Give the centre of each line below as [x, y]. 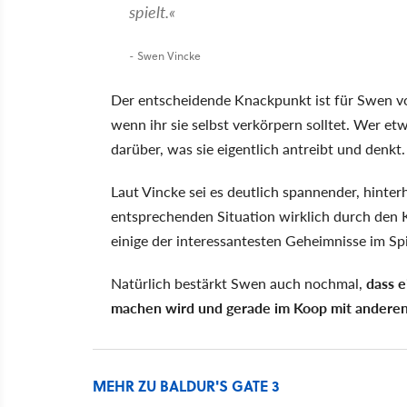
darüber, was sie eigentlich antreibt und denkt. [258, 148]
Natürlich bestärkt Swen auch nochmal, [238, 283]
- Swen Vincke [165, 55]
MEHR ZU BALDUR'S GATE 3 [186, 385]
